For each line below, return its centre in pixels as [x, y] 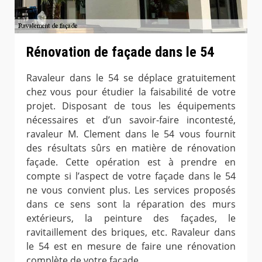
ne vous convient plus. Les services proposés [131, 190]
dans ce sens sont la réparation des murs [131, 204]
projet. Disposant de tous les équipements [131, 106]
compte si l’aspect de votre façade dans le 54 [131, 176]
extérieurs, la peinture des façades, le [131, 218]
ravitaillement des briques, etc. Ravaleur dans [131, 232]
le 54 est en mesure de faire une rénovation [131, 246]
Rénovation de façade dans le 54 [120, 52]
